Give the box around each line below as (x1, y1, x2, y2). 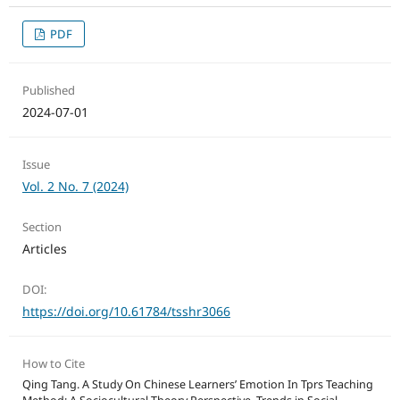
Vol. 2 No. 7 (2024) (21, 178, 129, 196)
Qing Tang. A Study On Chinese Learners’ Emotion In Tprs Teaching (21, 377, 373, 393)
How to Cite (21, 355, 85, 372)
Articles (21, 240, 67, 258)
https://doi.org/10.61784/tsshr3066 (21, 303, 230, 321)
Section (21, 219, 62, 236)
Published (21, 82, 75, 99)
